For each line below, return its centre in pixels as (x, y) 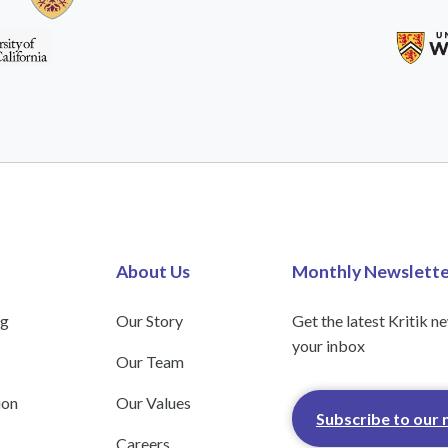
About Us (152, 272)
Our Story (149, 321)
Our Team (149, 362)
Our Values (153, 403)
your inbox (329, 346)
